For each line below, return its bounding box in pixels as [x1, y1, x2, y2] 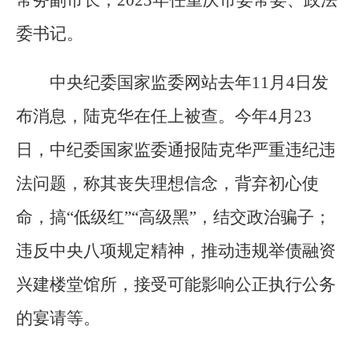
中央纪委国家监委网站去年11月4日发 [50, 73, 329, 93]
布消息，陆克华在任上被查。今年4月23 [16, 107, 312, 127]
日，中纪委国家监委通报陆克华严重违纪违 [16, 140, 336, 160]
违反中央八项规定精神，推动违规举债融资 [16, 241, 336, 261]
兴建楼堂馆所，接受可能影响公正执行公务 [16, 275, 336, 295]
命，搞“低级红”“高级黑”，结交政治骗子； [16, 208, 331, 228]
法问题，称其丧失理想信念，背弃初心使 [16, 174, 319, 194]
